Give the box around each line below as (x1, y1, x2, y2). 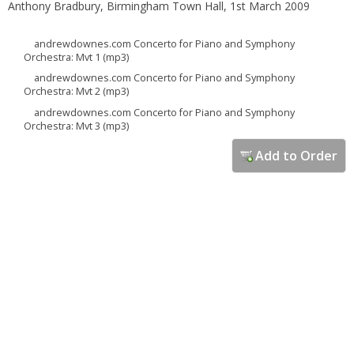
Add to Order (255, 146, 337, 164)
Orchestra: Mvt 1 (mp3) (24, 50, 130, 64)
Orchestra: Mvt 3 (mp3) (24, 119, 130, 133)
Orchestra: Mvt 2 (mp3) (24, 85, 130, 99)
